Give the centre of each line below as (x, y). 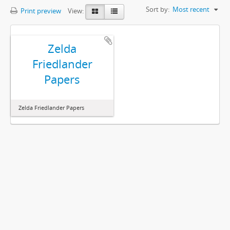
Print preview (40, 11)
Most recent (191, 9)
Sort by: (158, 9)
